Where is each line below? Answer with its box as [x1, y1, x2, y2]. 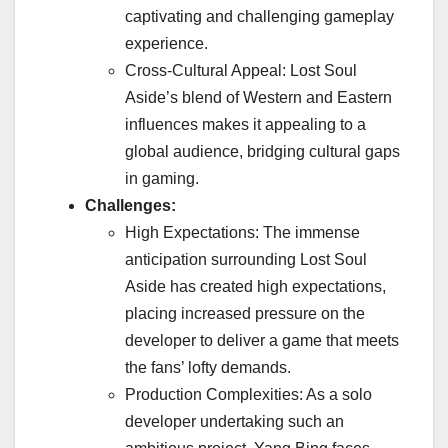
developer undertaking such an [125, 412, 344, 430]
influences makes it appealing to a [125, 115, 366, 133]
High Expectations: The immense [125, 223, 360, 241]
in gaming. [125, 169, 199, 187]
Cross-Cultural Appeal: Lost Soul [125, 61, 357, 79]
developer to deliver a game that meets [125, 331, 399, 349]
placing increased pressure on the [125, 304, 365, 322]
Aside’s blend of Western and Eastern [125, 88, 392, 106]
